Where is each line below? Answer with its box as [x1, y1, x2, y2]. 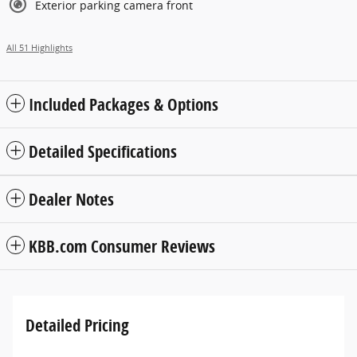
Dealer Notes [29, 188, 114, 211]
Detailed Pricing [25, 314, 129, 337]
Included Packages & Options [29, 93, 218, 116]
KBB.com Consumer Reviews [29, 235, 215, 258]
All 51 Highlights [6, 42, 73, 54]
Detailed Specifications [29, 140, 177, 163]
